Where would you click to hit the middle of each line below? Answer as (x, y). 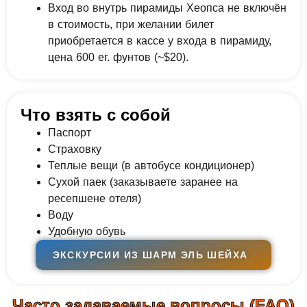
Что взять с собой (96, 115)
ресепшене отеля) (95, 199)
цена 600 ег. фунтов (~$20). (118, 58)
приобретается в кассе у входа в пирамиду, (160, 41)
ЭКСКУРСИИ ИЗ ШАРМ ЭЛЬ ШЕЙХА (150, 255)
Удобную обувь (87, 232)
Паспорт (70, 133)
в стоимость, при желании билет (131, 25)
